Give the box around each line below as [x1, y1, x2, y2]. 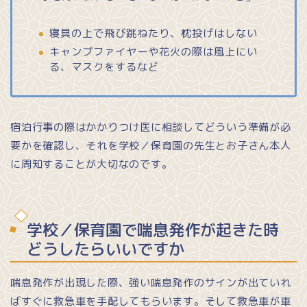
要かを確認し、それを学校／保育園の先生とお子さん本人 [10, 138, 291, 153]
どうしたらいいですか [27, 237, 184, 260]
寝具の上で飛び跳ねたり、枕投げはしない [49, 25, 258, 40]
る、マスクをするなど [49, 60, 159, 75]
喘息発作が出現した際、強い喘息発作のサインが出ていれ [10, 275, 291, 290]
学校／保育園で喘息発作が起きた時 [27, 218, 279, 241]
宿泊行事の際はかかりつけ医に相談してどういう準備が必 [10, 120, 291, 135]
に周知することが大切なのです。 [10, 157, 173, 172]
